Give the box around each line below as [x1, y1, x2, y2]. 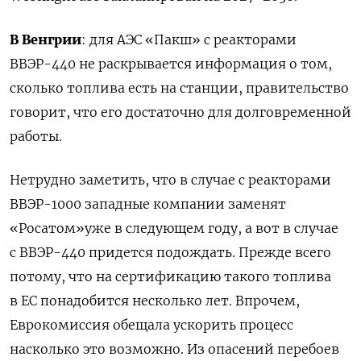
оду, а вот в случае [214, 219, 338, 236]
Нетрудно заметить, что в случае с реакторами [10, 171, 331, 188]
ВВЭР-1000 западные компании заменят [10, 195, 286, 212]
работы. [10, 127, 62, 144]
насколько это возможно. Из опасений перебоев [10, 340, 339, 357]
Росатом [19, 219, 76, 236]
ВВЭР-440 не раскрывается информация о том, [10, 55, 332, 72]
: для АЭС [81, 31, 145, 48]
